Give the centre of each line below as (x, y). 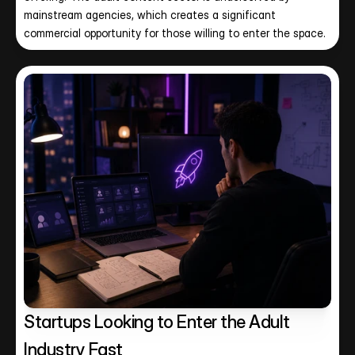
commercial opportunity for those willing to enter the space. (175, 33)
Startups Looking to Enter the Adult (157, 322)
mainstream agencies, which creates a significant (150, 15)
